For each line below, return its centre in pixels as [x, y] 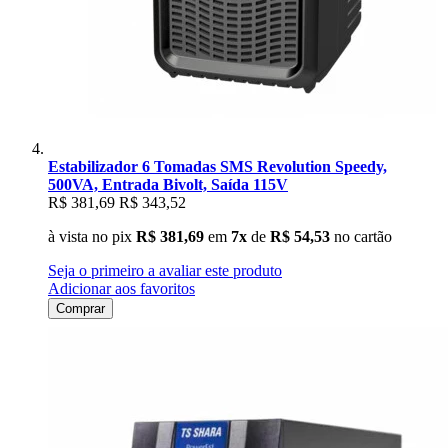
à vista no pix [90, 236]
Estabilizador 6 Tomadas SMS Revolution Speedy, [217, 166]
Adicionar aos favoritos [121, 288]
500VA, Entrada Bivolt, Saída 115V [168, 184]
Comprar [80, 308]
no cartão [361, 236]
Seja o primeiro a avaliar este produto [165, 270]
